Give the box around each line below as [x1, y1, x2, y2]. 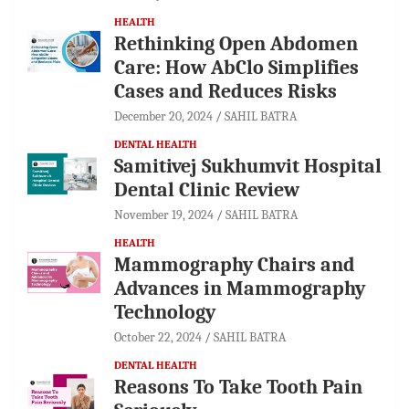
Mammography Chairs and [114, 252, 355, 277]
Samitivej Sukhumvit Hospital [114, 153, 382, 178]
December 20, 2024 [114, 108, 213, 124]
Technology [114, 299, 215, 324]
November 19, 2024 [114, 206, 214, 223]
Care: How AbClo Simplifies [114, 55, 359, 79]
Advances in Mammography [114, 276, 365, 300]
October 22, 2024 [114, 329, 202, 345]
